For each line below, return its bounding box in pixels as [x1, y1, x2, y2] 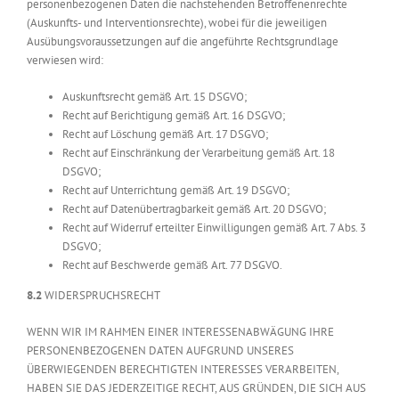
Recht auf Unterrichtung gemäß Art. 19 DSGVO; [62, 183, 289, 199]
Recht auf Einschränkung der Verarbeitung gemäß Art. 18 [62, 145, 335, 161]
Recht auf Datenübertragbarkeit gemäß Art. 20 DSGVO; [62, 201, 326, 217]
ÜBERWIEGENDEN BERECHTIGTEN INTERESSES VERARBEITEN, [27, 362, 338, 378]
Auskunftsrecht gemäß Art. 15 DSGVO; [62, 89, 247, 105]
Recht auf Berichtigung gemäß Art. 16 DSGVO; [62, 108, 285, 124]
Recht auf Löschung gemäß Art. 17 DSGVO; [62, 126, 268, 142]
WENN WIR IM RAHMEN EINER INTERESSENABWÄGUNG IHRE [27, 324, 334, 340]
